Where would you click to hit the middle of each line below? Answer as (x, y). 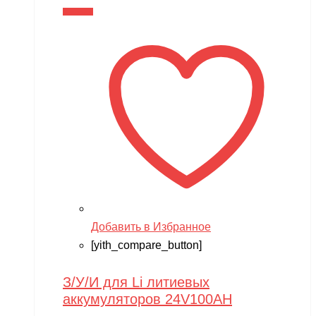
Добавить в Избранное (151, 227)
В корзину (78, 12)
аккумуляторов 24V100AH (147, 299)
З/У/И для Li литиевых (136, 282)
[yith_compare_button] (146, 245)
